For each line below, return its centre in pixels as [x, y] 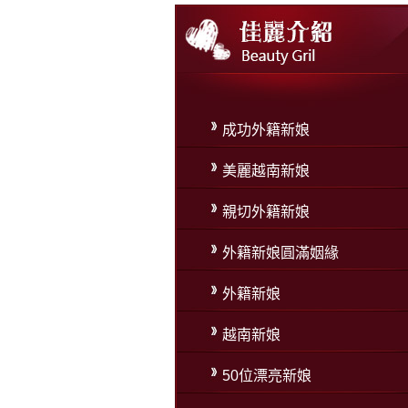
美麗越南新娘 [266, 171]
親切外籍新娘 [266, 212]
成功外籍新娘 [266, 130]
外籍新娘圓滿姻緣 [280, 253]
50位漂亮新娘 [267, 376]
